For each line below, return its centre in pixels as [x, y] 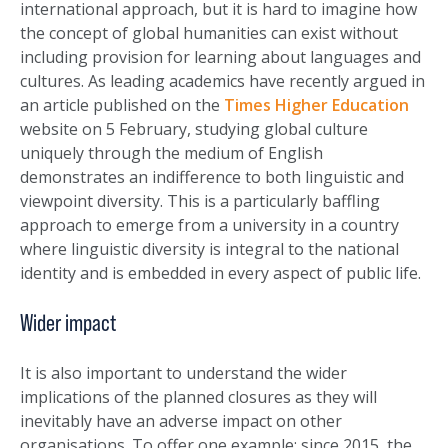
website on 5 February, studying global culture [194, 129]
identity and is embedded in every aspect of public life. [220, 273]
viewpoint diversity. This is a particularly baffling [200, 201]
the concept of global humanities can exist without [209, 33]
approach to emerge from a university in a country [209, 225]
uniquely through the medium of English [171, 153]
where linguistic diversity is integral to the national [209, 249]
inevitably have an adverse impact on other [181, 421]
